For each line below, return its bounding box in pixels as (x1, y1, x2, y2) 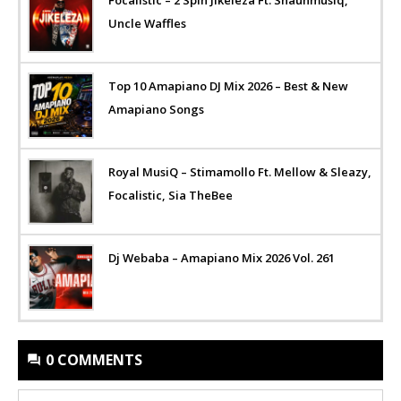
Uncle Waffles (108, 14, 186, 31)
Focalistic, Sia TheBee (108, 186, 233, 203)
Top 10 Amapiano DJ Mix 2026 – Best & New (108, 77, 348, 94)
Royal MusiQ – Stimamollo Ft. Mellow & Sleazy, (108, 163, 371, 180)
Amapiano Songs (108, 100, 204, 117)
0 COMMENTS (46, 349, 142, 370)
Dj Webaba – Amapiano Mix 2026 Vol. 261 (108, 249, 335, 266)
